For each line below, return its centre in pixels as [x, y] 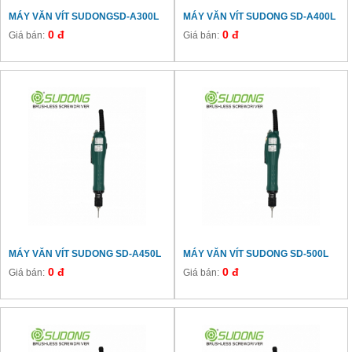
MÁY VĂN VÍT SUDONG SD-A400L [259, 16]
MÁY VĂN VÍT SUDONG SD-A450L [85, 253]
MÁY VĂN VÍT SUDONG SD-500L [255, 253]
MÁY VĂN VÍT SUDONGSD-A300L [84, 16]
